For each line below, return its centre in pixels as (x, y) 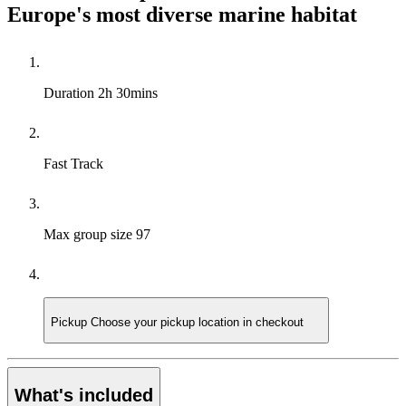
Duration (71, 92)
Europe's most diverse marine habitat (182, 14)
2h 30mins (128, 92)
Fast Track (73, 163)
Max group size (90, 234)
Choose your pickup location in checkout (197, 323)
